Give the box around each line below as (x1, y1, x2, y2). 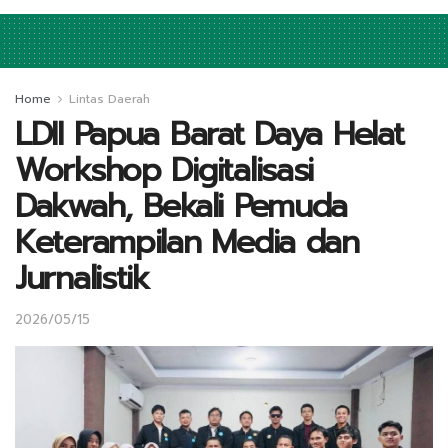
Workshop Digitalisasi (15, 145, 314, 195)
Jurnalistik (15, 253, 149, 303)
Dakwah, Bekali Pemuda (15, 181, 348, 231)
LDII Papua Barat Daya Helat (15, 109, 404, 159)
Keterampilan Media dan (15, 217, 359, 267)
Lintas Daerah (69, 89, 150, 108)
